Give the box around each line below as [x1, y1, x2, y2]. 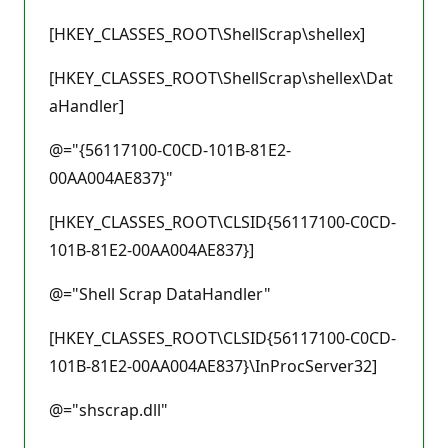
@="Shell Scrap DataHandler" [49, 282, 271, 305]
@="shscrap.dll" [49, 398, 168, 421]
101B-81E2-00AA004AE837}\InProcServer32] [49, 354, 377, 377]
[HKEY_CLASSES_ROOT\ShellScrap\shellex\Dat [49, 66, 393, 89]
